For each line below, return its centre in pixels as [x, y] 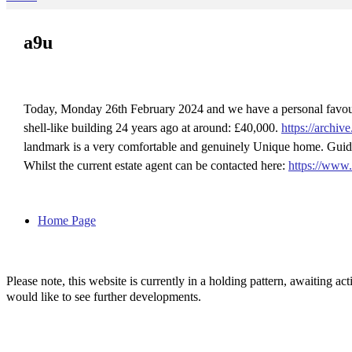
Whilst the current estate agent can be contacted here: [156, 165]
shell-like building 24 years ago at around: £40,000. [152, 127]
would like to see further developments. [104, 296]
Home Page [67, 220]
